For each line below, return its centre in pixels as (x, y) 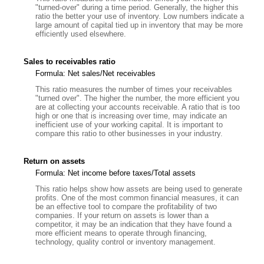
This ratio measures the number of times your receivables (134, 89)
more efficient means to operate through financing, (121, 233)
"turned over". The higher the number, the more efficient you (137, 98)
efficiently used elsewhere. (81, 34)
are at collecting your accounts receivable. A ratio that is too (138, 107)
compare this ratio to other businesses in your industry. (129, 133)
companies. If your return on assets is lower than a (122, 215)
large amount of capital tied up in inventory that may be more (139, 25)
